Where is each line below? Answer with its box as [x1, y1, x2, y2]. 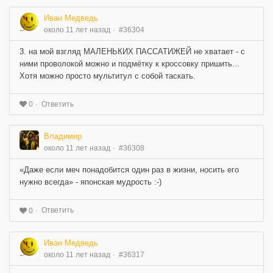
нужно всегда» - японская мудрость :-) [19, 177, 161, 187]
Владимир [44, 132, 82, 141]
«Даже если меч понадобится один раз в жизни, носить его [19, 165, 239, 175]
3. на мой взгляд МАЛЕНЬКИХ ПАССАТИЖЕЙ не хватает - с [19, 46, 245, 56]
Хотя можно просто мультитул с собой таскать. [19, 71, 196, 80]
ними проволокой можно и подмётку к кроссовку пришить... [19, 58, 239, 68]
